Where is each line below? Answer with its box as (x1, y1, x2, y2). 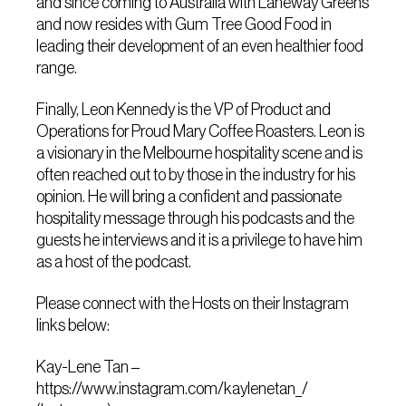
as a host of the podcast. (36, 253, 192, 271)
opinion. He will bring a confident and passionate (36, 188, 343, 206)
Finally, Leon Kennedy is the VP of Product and (36, 101, 332, 119)
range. (36, 59, 78, 77)
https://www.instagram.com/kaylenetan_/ (36, 380, 309, 398)
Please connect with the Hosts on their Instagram (36, 295, 350, 313)
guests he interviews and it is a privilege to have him (36, 231, 363, 249)
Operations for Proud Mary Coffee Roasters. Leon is (36, 122, 365, 140)
